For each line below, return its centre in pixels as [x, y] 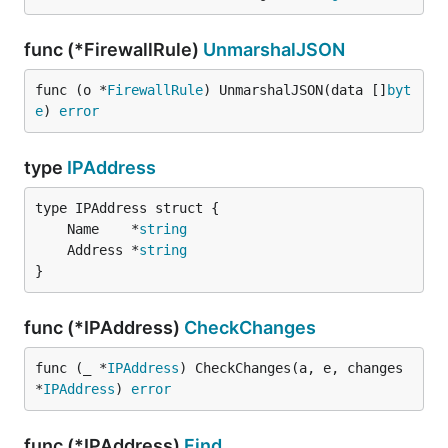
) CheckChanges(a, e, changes [291, 368]
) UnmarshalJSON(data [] [295, 90]
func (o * [71, 90]
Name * [103, 229]
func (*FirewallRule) [113, 49]
